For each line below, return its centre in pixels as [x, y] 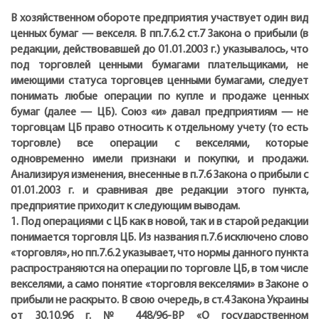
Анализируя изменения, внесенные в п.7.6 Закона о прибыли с [159, 176]
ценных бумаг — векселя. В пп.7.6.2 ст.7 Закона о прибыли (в [159, 35]
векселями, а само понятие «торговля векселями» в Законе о [159, 285]
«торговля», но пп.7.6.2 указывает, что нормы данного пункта [159, 254]
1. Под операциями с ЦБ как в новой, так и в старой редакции [159, 223]
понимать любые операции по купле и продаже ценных [159, 97]
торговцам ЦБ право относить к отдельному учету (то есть [159, 129]
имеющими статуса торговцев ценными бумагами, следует [159, 82]
